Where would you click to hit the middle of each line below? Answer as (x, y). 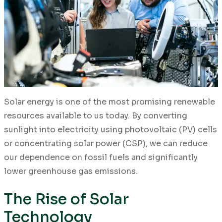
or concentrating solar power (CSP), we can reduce (106, 143)
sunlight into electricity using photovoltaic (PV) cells (111, 129)
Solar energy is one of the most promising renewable (110, 102)
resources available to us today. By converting (96, 115)
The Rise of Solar (66, 199)
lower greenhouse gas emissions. (71, 171)
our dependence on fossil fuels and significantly (101, 157)
